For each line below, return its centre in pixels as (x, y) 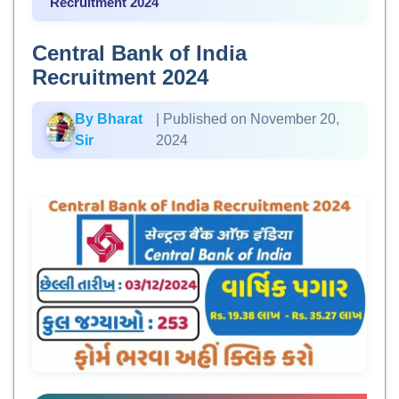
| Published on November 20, (248, 119)
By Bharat (109, 119)
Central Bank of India (139, 53)
